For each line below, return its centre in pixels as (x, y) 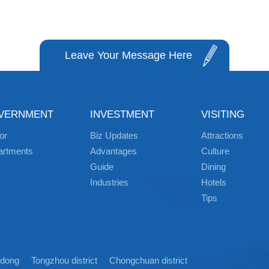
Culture (215, 151)
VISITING (223, 114)
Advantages (113, 151)
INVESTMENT (122, 114)
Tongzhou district (64, 260)
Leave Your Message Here (128, 55)
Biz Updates (114, 135)
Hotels (214, 182)
